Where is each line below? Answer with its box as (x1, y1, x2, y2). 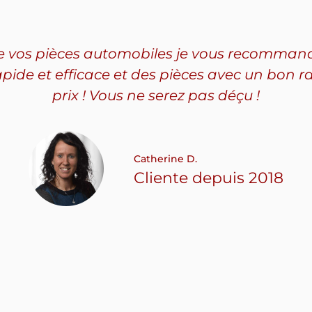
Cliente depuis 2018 (134, 169, 283, 188)
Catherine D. (134, 153, 197, 166)
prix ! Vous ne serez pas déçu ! (52, 87, 260, 104)
